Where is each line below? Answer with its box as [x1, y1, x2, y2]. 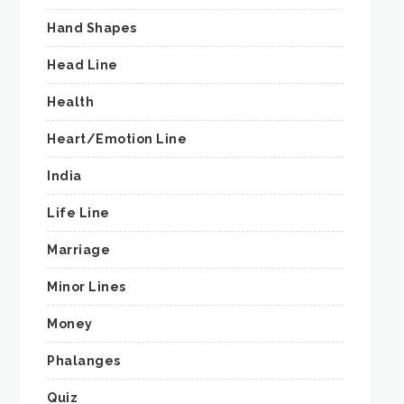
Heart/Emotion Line [47, 132, 188, 147]
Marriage [47, 243, 111, 258]
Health [47, 95, 95, 110]
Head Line [47, 58, 118, 73]
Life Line [47, 206, 110, 221]
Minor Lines [47, 280, 126, 295]
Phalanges [47, 353, 121, 369]
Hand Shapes [47, 21, 137, 36]
